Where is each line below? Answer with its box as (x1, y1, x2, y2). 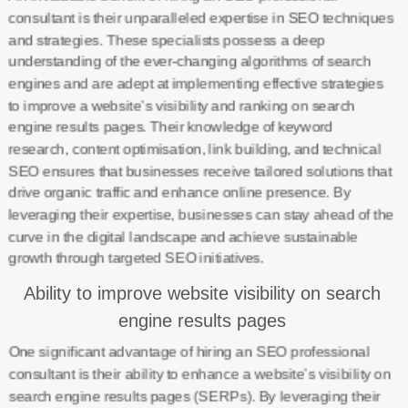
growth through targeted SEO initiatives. (7, 250, 264, 266)
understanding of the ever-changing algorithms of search (7, 54, 371, 69)
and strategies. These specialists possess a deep (7, 32, 325, 47)
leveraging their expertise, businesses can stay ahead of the (7, 207, 393, 222)
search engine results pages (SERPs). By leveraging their (7, 388, 380, 403)
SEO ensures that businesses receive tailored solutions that (7, 163, 392, 178)
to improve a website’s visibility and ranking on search (7, 97, 355, 113)
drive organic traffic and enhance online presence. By (7, 185, 351, 200)
